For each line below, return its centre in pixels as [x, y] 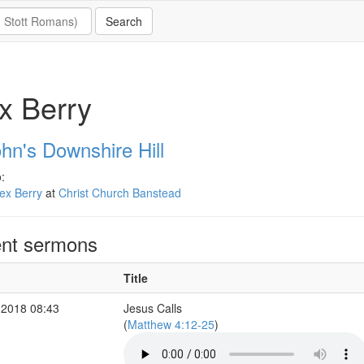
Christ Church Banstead [119, 193]
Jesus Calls [152, 308]
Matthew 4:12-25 [171, 324]
